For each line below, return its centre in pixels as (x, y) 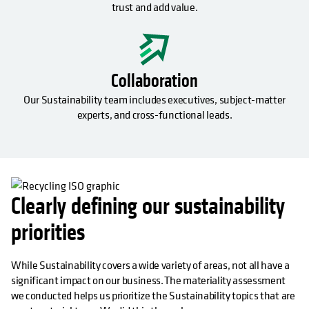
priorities (48, 233)
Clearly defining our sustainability (148, 207)
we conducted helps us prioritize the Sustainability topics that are (153, 296)
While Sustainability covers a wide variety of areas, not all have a (150, 265)
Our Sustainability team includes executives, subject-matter (154, 100)
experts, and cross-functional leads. (154, 115)
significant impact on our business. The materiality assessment (149, 280)
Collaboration (154, 81)
